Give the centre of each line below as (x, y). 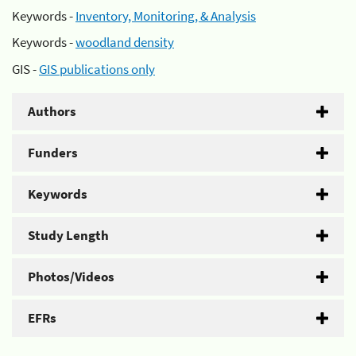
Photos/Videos (71, 276)
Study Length (68, 235)
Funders (53, 152)
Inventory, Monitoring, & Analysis (166, 15)
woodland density (125, 42)
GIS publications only (97, 69)
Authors (52, 111)
